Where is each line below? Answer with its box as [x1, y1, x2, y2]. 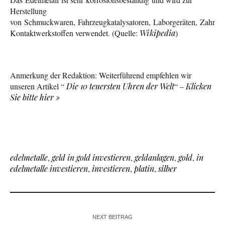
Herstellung [10, 6, 47, 17]
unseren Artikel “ [10, 81, 66, 92]
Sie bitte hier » [10, 92, 60, 103]
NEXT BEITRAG [92, 214, 133, 220]
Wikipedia [140, 28, 175, 39]
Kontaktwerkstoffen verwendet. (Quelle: [10, 28, 140, 39]
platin [134, 163, 154, 174]
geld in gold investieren [52, 152, 131, 163]
